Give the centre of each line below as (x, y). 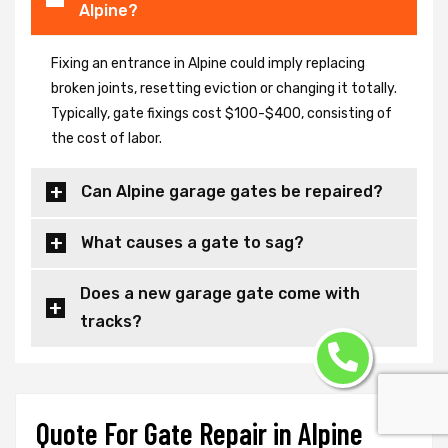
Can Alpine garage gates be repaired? (232, 191)
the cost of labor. (106, 138)
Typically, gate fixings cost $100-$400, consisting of (221, 113)
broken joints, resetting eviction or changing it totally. (224, 88)
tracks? (110, 321)
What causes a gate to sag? (192, 242)
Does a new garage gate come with (219, 293)
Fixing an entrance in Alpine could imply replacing (208, 63)
